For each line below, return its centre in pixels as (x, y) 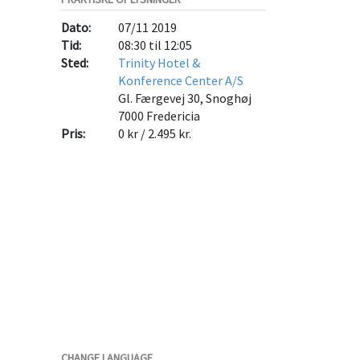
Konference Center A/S (181, 80)
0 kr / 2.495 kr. (155, 133)
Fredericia (174, 115)
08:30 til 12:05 (155, 45)
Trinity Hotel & (160, 62)
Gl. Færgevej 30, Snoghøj (185, 98)
